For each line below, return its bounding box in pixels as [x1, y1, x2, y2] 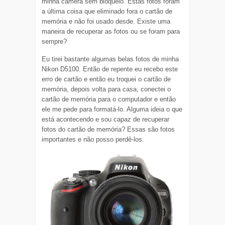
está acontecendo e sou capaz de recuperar [42, 115, 170, 123]
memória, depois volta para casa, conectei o [42, 85, 171, 93]
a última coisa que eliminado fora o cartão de [42, 7, 173, 15]
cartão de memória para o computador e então [42, 95, 176, 103]
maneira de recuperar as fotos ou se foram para [42, 27, 180, 35]
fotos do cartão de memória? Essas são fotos [42, 125, 175, 133]
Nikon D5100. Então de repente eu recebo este [42, 65, 178, 73]
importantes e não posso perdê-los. [42, 135, 145, 143]
